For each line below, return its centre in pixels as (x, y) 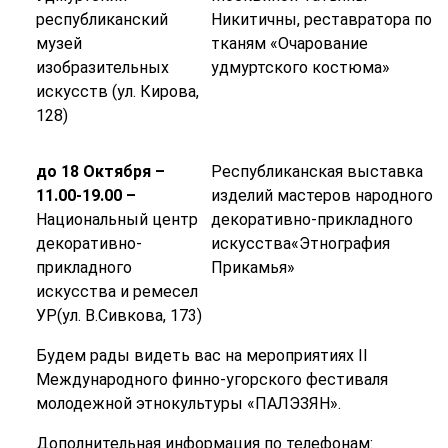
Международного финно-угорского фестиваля (211, 380)
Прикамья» (252, 268)
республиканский (101, 20)
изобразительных (102, 68)
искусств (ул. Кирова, (117, 92)
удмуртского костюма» (300, 68)
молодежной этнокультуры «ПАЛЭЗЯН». (188, 404)
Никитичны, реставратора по (321, 20)
